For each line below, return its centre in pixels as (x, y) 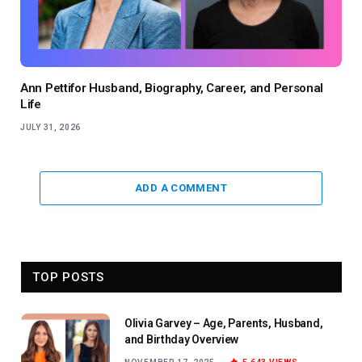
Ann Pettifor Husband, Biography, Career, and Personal (172, 88)
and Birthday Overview (182, 339)
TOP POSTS (68, 277)
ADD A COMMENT (181, 187)
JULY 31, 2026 (51, 127)
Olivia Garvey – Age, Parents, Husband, (224, 323)
